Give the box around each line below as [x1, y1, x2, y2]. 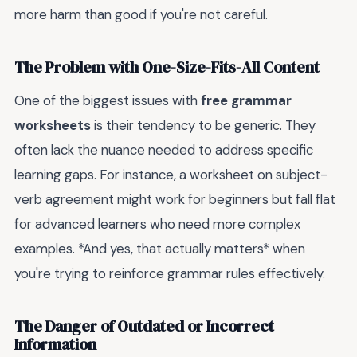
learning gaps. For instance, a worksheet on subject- [14, 165, 328, 183]
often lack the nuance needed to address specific [14, 140, 313, 159]
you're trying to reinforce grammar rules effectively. [14, 264, 325, 282]
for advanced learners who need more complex [14, 214, 300, 233]
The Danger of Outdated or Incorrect [14, 316, 274, 338]
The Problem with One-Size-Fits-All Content [14, 57, 320, 79]
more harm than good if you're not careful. [14, 5, 268, 23]
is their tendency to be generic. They [91, 116, 316, 134]
